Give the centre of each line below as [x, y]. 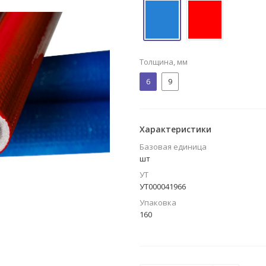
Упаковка [158, 202]
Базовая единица [173, 147]
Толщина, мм [164, 62]
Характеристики [175, 129]
